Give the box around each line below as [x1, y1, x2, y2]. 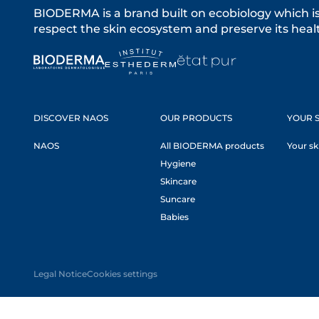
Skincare [160, 176, 197, 187]
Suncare [160, 194, 196, 204]
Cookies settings [87, 268, 157, 279]
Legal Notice [33, 268, 87, 279]
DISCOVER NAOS [33, 113, 108, 123]
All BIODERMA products [160, 140, 265, 151]
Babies [160, 211, 189, 222]
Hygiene [160, 158, 197, 169]
